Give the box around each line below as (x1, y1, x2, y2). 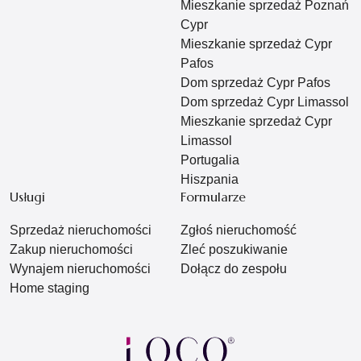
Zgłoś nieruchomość (180, 223, 297, 238)
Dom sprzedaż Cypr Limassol (180, 95, 349, 110)
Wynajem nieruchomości (10, 262, 151, 276)
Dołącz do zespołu (180, 262, 287, 276)
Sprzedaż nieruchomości (10, 223, 151, 238)
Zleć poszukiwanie (180, 243, 288, 257)
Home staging (10, 281, 89, 296)
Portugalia (180, 153, 239, 168)
